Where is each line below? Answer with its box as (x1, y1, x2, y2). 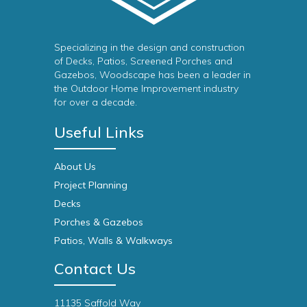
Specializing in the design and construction (54, 40, 245, 53)
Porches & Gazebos (54, 215, 143, 228)
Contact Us (54, 258, 136, 278)
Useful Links (54, 122, 144, 142)
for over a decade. (54, 95, 137, 108)
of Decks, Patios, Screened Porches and (54, 54, 232, 67)
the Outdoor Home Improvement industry (54, 82, 238, 95)
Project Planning (54, 178, 127, 191)
